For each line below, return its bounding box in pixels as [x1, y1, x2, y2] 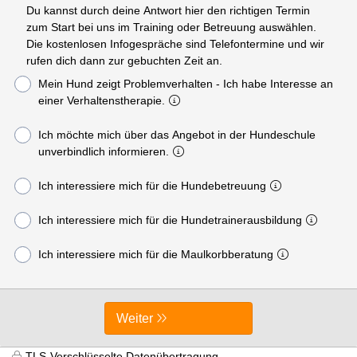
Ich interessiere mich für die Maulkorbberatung [37, 247, 273, 261]
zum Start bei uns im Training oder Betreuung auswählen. [176, 20, 316, 33]
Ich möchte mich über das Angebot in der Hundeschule [37, 127, 316, 141]
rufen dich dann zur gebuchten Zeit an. [25, 53, 222, 67]
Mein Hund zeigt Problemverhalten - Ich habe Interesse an [37, 76, 333, 90]
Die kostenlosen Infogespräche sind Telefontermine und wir [25, 37, 324, 50]
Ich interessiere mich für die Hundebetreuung [37, 178, 266, 192]
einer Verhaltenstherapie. [37, 93, 165, 107]
